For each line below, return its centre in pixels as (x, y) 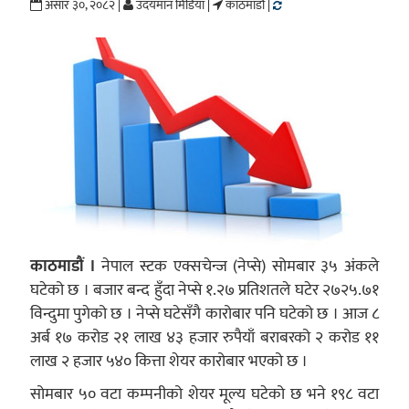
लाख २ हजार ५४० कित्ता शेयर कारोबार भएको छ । (168, 361)
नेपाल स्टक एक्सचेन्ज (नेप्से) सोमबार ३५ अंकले (237, 266)
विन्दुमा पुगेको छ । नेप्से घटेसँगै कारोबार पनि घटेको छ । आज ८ (204, 313)
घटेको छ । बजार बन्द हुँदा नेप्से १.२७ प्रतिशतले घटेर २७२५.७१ (204, 289)
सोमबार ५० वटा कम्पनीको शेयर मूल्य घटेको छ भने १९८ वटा (204, 393)
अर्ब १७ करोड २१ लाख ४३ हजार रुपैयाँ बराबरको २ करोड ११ (204, 337)
